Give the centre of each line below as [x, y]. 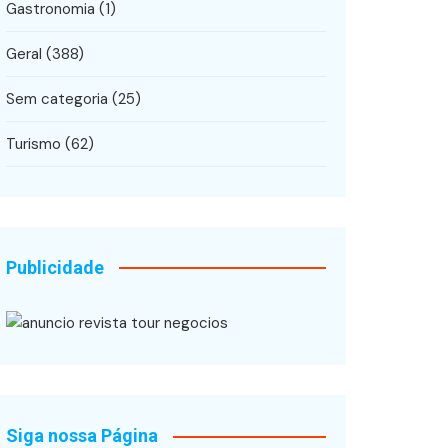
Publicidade [55, 267]
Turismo [33, 143]
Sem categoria [57, 98]
